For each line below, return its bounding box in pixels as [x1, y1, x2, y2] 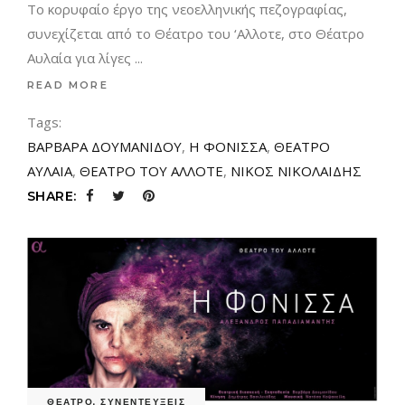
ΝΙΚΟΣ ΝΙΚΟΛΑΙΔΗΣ [231, 162, 362, 181]
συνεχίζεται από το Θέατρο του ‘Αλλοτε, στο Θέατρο [27, 24, 364, 43]
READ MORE [27, 78, 108, 91]
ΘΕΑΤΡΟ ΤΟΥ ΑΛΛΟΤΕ [80, 162, 223, 181]
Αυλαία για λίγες [27, 49, 135, 68]
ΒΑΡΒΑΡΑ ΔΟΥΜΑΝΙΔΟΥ [27, 137, 182, 156]
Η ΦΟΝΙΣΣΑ [189, 137, 267, 156]
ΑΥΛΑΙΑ [27, 162, 72, 181]
